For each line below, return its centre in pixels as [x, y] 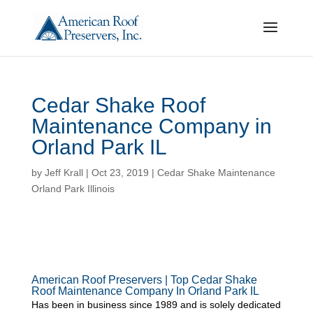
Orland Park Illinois [73, 189]
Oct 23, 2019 [120, 173]
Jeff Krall [64, 173]
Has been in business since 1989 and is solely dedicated [156, 305]
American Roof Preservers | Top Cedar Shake [144, 280]
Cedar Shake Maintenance [216, 173]
